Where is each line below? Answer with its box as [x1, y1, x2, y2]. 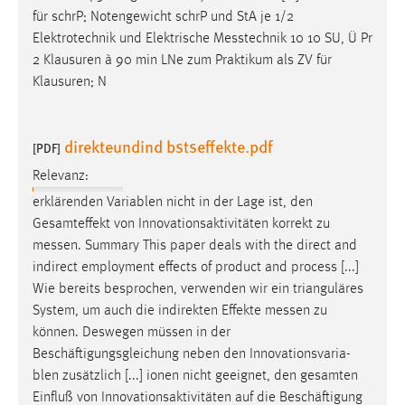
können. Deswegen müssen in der [33, 325, 231, 340]
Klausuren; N [33, 75, 107, 90]
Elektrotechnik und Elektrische [33, 32, 213, 47]
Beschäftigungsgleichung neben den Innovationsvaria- [33, 346, 351, 362]
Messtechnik [213, 32, 287, 47]
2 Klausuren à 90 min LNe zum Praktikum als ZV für [33, 53, 332, 69]
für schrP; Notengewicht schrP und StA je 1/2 [33, 10, 294, 25]
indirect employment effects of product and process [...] [33, 259, 359, 275]
